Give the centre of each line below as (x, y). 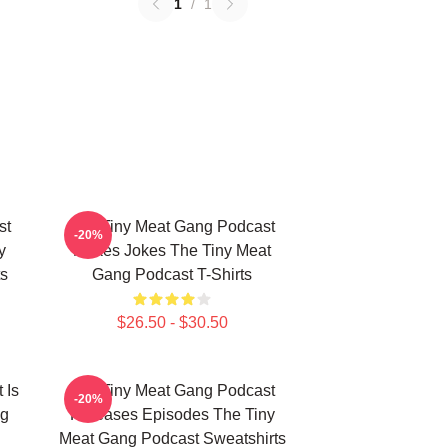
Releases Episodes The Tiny (172, 414)
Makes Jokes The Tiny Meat (172, 250)
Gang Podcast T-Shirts (172, 274)
